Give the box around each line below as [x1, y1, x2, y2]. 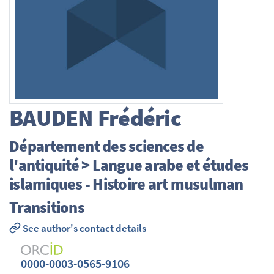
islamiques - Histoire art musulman [9, 173, 243, 194]
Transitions [9, 197, 84, 218]
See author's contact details [20, 221, 146, 235]
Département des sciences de [9, 135, 204, 156]
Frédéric [93, 103, 181, 133]
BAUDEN [9, 103, 94, 133]
